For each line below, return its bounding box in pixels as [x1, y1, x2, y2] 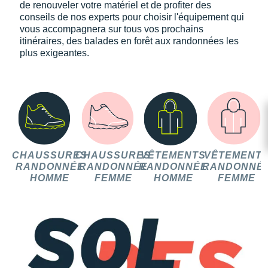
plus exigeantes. [20, 48, 89, 59]
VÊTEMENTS [141, 150, 206, 161]
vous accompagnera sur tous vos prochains [20, 24, 203, 35]
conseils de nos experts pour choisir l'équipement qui [20, 12, 244, 23]
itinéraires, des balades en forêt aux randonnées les [20, 36, 239, 47]
